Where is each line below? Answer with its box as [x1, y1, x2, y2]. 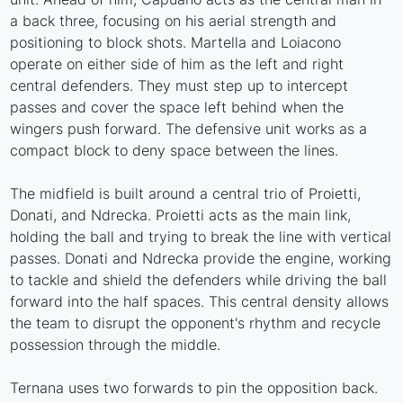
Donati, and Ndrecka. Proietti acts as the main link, [10, 205, 352, 224]
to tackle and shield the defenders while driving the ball [10, 270, 388, 289]
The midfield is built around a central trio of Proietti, [10, 184, 362, 202]
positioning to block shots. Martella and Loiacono [10, 32, 342, 51]
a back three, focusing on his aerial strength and [10, 11, 337, 30]
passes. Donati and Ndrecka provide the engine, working [10, 248, 392, 267]
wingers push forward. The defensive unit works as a [10, 119, 368, 138]
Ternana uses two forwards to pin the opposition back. [10, 378, 379, 397]
